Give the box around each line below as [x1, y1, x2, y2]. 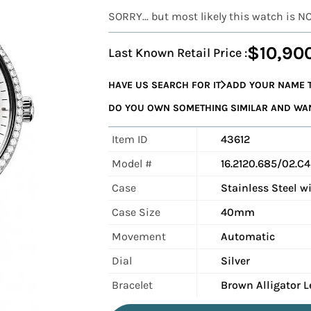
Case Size [112, 205, 160, 219]
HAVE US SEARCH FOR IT [108, 78, 221, 91]
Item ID [112, 132, 148, 146]
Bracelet [112, 278, 153, 292]
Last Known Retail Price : [108, 44, 247, 60]
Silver [221, 253, 251, 267]
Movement [112, 229, 166, 243]
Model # [112, 156, 152, 170]
